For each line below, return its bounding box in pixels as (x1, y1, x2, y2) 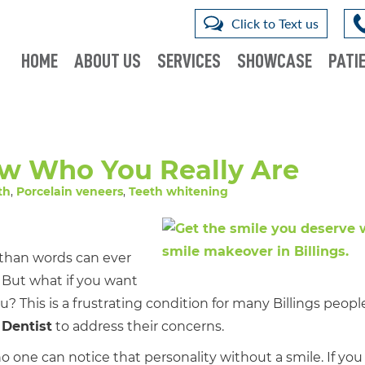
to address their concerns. (52, 319, 224, 334)
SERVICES (157, 51, 221, 71)
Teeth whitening (129, 184, 228, 199)
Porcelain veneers (16, 184, 123, 199)
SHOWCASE (237, 51, 312, 71)
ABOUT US (74, 51, 141, 71)
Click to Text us (231, 15, 319, 31)
